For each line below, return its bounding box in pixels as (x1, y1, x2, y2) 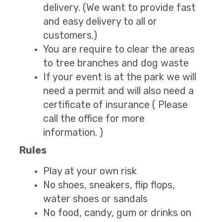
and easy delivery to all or (43, 15, 157, 27)
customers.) (43, 29, 97, 41)
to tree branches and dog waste (43, 56, 189, 69)
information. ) (43, 126, 103, 138)
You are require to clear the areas (43, 43, 195, 55)
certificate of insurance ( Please (43, 98, 188, 111)
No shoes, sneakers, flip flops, (43, 178, 175, 191)
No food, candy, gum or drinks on (43, 206, 191, 219)
